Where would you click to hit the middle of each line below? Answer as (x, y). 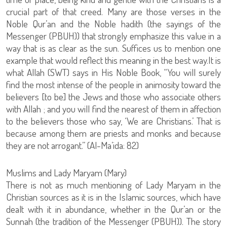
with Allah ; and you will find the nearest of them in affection (113, 109)
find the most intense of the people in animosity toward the (113, 85)
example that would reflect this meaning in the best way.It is (113, 60)
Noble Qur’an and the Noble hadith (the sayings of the (113, 24)
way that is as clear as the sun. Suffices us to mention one (113, 48)
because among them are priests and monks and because (113, 133)
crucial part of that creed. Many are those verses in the (113, 12)
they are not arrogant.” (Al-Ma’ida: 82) (72, 145)
